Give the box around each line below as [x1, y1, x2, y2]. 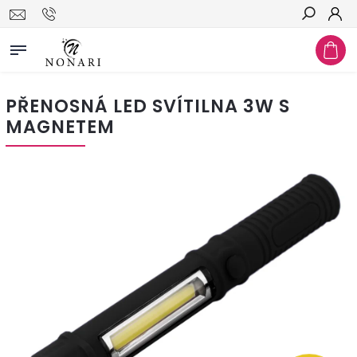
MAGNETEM [6, 114, 115, 139]
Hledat [301, 36, 339, 49]
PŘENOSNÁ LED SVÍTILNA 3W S [6, 93, 290, 119]
